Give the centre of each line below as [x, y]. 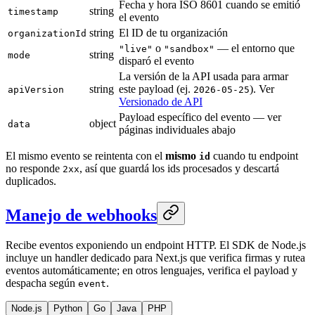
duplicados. [31, 181]
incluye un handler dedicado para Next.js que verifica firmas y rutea [155, 258]
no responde [34, 169]
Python [68, 308]
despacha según [42, 283]
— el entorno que [255, 49]
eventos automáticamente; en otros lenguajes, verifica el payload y [152, 270]
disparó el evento [156, 61]
